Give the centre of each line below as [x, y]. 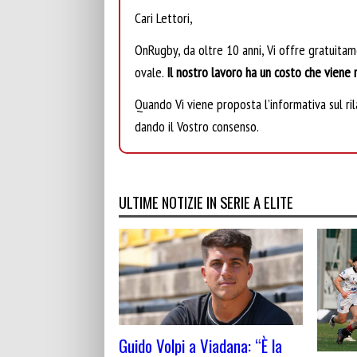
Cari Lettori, [164, 18]
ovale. [151, 73]
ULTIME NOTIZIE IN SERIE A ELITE [206, 202]
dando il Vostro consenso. [197, 127]
